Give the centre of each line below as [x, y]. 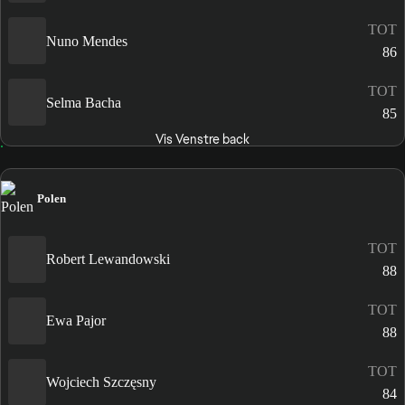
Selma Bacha [84, 102]
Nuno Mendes [87, 41]
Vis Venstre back [202, 140]
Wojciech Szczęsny [101, 382]
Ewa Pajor [76, 320]
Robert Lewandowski [108, 259]
